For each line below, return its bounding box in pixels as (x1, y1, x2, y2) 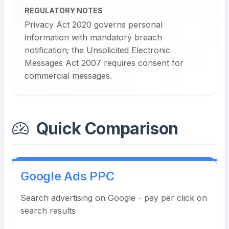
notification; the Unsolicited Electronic (25, 45, 170, 56)
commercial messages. (25, 71, 112, 81)
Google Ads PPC (20, 169, 114, 184)
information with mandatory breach (25, 32, 162, 43)
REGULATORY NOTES (25, 6, 103, 15)
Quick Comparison (32, 119, 178, 139)
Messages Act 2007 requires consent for (25, 58, 184, 68)
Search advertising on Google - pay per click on (20, 193, 207, 203)
